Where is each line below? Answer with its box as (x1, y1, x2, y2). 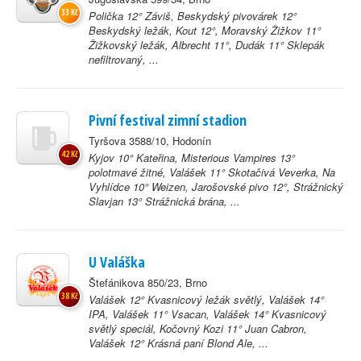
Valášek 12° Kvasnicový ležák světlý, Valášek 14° (89, 292, 324, 307)
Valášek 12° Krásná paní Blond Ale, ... (89, 335, 268, 351)
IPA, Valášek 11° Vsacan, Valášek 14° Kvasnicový (89, 306, 326, 322)
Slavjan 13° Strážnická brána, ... (89, 193, 240, 209)
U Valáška (89, 252, 145, 272)
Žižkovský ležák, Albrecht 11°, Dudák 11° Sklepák (89, 37, 325, 52)
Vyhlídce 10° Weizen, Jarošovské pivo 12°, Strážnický (89, 179, 343, 194)
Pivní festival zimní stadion (89, 110, 247, 130)
